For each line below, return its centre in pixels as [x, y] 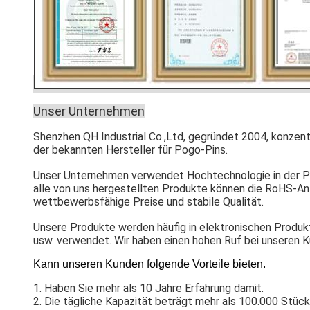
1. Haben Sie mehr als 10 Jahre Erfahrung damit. [148, 288]
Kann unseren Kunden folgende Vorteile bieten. [149, 264]
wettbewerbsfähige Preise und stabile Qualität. [148, 201]
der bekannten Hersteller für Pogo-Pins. [130, 149]
